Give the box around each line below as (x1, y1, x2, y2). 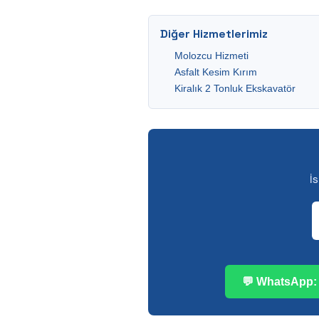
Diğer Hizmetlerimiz (160, 26, 268, 41)
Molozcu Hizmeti (174, 50, 249, 61)
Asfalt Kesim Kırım (174, 66, 257, 78)
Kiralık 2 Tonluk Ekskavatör (174, 83, 296, 94)
